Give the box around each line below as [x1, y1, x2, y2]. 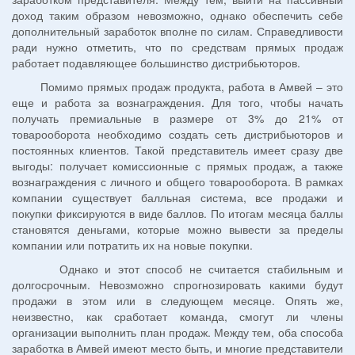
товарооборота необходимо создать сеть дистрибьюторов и [12, 126, 343, 143]
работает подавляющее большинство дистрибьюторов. [12, 55, 300, 71]
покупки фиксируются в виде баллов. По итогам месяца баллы [12, 205, 343, 222]
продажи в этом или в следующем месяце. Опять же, [12, 292, 343, 309]
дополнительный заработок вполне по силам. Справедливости [12, 23, 343, 40]
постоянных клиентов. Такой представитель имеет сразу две [12, 142, 343, 158]
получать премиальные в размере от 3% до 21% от [12, 110, 343, 127]
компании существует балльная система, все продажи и [12, 189, 343, 206]
